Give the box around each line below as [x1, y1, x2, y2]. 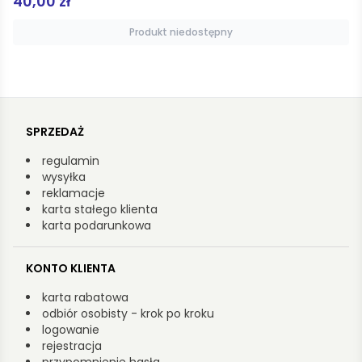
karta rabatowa [42, 288, 128, 305]
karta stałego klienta [42, 200, 158, 217]
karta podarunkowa [42, 217, 151, 234]
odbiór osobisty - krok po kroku [42, 305, 214, 322]
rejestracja [42, 337, 102, 354]
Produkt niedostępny [129, 24, 233, 39]
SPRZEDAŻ [26, 123, 84, 140]
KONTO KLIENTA [26, 259, 116, 276]
